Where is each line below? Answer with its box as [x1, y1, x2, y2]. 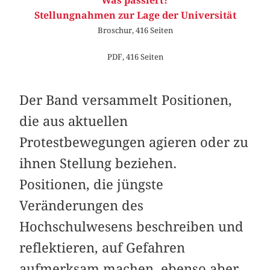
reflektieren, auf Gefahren [19, 240, 186, 256]
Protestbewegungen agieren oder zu [19, 134, 249, 151]
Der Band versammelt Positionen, [19, 92, 233, 108]
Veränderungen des [19, 198, 144, 214]
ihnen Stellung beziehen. [19, 155, 177, 172]
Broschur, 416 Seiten [97, 25, 173, 36]
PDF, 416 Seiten [107, 51, 163, 61]
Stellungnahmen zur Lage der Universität [34, 10, 236, 22]
